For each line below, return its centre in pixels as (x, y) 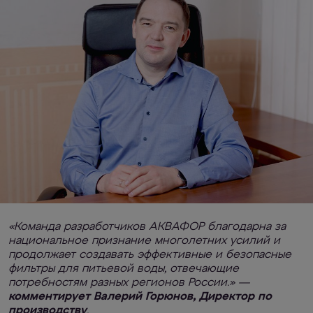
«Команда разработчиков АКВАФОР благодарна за (147, 227)
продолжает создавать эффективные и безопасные (150, 255)
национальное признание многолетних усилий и (144, 241)
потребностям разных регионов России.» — (129, 283)
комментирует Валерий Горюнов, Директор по (140, 297)
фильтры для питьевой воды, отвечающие (124, 269)
